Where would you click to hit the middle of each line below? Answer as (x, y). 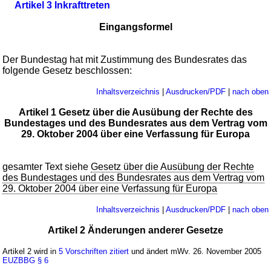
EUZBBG (19, 260)
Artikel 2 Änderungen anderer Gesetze (135, 230)
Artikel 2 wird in (31, 251)
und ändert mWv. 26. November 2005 (195, 251)
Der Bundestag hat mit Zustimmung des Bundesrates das (125, 59)
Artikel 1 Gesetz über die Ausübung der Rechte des (135, 112)
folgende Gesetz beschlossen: (67, 70)
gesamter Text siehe (47, 166)
